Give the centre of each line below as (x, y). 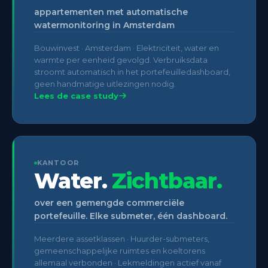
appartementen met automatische (111, 12)
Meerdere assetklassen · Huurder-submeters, (122, 238)
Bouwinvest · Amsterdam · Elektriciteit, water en (127, 48)
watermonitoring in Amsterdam (104, 25)
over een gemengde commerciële (109, 202)
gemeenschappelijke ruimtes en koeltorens (120, 250)
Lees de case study (76, 95)
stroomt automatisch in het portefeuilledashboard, (132, 71)
